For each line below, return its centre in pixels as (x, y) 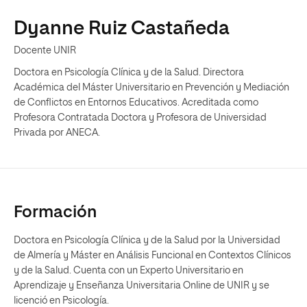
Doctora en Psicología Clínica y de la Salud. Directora (129, 73)
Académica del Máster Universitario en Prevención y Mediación (151, 88)
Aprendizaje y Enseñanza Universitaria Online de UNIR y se (142, 286)
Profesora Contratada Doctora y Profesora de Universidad (140, 118)
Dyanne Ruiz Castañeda (122, 29)
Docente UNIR (45, 51)
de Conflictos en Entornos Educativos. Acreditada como (136, 103)
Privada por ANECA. (57, 133)
